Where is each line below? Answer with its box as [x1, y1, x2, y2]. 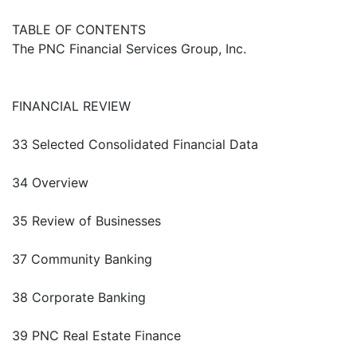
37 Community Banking [12, 251, 152, 268]
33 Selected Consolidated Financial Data [12, 136, 258, 153]
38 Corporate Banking [12, 289, 146, 306]
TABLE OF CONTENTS [12, 22, 146, 38]
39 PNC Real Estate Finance [12, 328, 181, 344]
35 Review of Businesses [12, 213, 161, 229]
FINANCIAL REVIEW [12, 98, 131, 115]
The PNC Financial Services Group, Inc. [12, 41, 246, 57]
